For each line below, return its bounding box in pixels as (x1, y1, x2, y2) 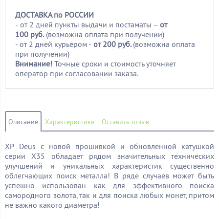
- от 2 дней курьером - (15, 39, 93, 49)
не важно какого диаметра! (5, 199, 100, 210)
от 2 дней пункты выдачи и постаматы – (20, 19, 160, 29)
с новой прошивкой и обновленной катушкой (41, 141, 214, 151)
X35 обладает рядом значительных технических (31, 151, 215, 161)
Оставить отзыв (102, 117, 149, 126)
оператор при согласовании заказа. (15, 68, 138, 78)
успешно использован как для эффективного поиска (5, 180, 214, 190)
